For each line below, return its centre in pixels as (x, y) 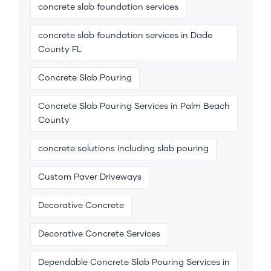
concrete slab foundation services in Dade (125, 35)
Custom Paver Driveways (90, 177)
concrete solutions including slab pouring (123, 149)
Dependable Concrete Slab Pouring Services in (134, 262)
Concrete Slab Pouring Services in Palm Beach (134, 106)
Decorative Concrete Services (99, 234)
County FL (60, 49)
